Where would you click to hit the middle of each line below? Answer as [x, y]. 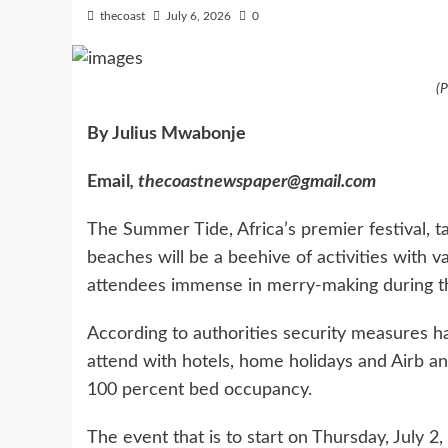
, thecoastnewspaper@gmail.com [253, 181]
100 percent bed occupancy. [199, 389]
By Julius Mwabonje [166, 133]
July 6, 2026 [198, 16]
